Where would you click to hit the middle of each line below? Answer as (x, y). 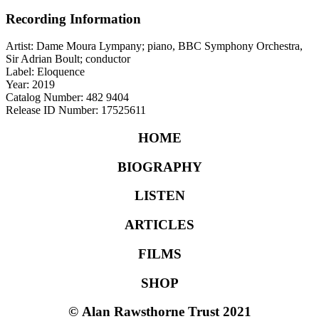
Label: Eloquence (45, 72)
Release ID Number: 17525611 (76, 110)
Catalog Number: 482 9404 (67, 98)
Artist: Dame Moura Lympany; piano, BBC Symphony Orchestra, (154, 46)
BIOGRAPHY (159, 167)
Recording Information (73, 19)
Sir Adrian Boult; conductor (68, 59)
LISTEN (159, 196)
